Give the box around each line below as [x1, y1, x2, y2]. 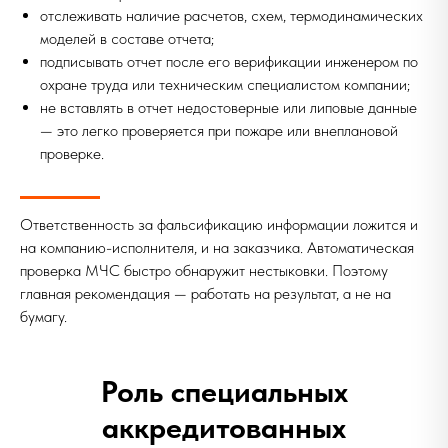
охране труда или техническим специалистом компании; [40, 75, 410, 94]
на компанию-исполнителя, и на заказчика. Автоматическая [20, 238, 414, 257]
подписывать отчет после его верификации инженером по [40, 52, 418, 71]
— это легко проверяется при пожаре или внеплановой [40, 121, 398, 140]
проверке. [40, 144, 104, 163]
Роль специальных [100, 373, 348, 409]
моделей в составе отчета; [40, 29, 214, 48]
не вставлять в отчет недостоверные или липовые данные [40, 98, 417, 117]
